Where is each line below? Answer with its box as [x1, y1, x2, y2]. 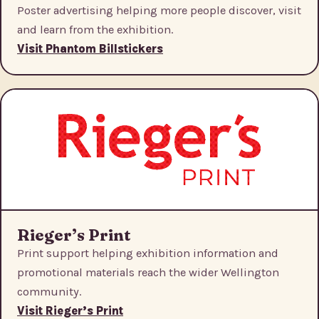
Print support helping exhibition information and [17, 246, 278, 261]
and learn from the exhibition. [17, 23, 173, 37]
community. [17, 285, 81, 299]
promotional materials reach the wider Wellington [17, 266, 279, 280]
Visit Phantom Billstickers [17, 42, 163, 56]
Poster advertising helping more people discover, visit [17, 4, 301, 18]
